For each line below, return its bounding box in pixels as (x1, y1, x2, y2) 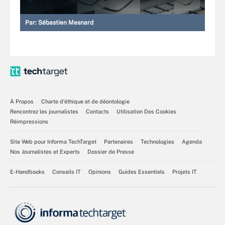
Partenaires (104, 138, 133, 145)
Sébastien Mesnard (38, 19, 93, 26)
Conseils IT (52, 168, 81, 175)
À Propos (10, 98, 34, 104)
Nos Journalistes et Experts (10, 148, 80, 155)
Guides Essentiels (119, 168, 165, 175)
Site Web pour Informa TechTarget (10, 138, 96, 145)
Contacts (86, 108, 109, 115)
